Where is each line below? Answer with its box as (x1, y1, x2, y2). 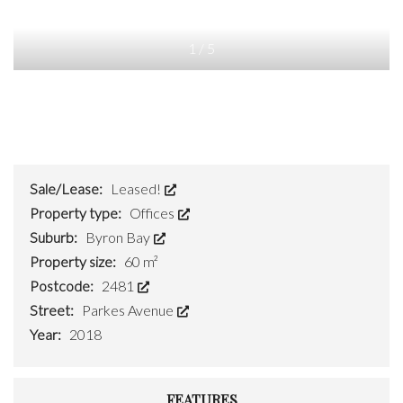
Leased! (111, 180, 164, 198)
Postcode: (30, 277, 96, 295)
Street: (30, 301, 76, 319)
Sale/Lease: (30, 180, 105, 198)
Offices (130, 204, 177, 222)
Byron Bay (85, 228, 153, 246)
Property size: (30, 253, 119, 271)
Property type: (30, 204, 124, 222)
